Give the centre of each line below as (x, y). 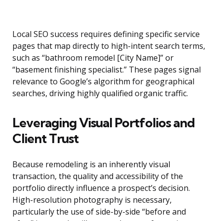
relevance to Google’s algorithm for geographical (103, 82)
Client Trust (45, 139)
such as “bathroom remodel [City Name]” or (93, 58)
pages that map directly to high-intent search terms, (109, 46)
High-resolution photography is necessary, (92, 200)
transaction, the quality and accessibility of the (98, 176)
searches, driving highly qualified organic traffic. (100, 93)
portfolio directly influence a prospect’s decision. (101, 188)
